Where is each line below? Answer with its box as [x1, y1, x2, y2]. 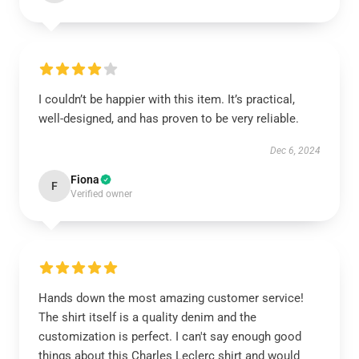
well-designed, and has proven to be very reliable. [38, 111, 299, 126]
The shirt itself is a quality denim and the [38, 310, 256, 325]
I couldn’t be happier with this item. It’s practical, [38, 92, 295, 107]
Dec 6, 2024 [270, 145, 321, 156]
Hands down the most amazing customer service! [38, 291, 304, 305]
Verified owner [71, 188, 132, 200]
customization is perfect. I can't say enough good [38, 329, 301, 344]
